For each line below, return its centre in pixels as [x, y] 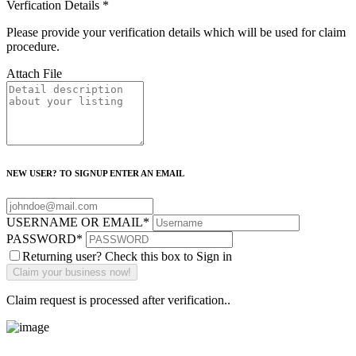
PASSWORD [41, 239]
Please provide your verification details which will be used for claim [176, 33]
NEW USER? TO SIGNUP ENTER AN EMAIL [95, 174]
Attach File [34, 74]
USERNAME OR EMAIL [75, 222]
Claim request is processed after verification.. [118, 300]
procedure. [33, 47]
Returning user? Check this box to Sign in [127, 257]
